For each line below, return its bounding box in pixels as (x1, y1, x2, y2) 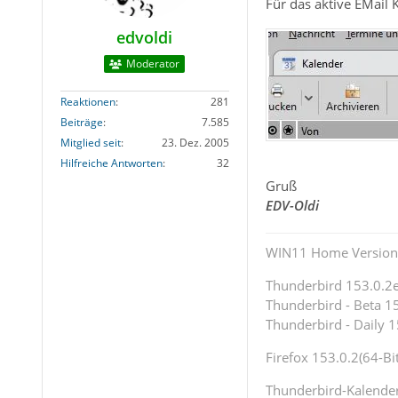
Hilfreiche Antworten (60, 155, 163, 171)
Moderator (126, 56, 180, 72)
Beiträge (60, 115, 103, 131)
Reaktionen (60, 94, 115, 110)
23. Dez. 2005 (161, 135, 229, 151)
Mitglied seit (60, 135, 121, 151)
